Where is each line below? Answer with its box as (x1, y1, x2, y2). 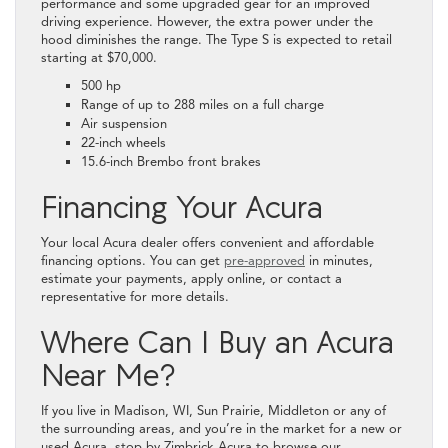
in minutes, (305, 252, 373, 269)
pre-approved (224, 252, 305, 269)
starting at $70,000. (41, 49, 157, 66)
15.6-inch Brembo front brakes (81, 153, 261, 170)
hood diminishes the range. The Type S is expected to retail (41, 31, 392, 48)
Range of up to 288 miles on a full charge (81, 96, 324, 113)
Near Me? (41, 357, 185, 392)
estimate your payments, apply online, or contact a (41, 270, 342, 287)
